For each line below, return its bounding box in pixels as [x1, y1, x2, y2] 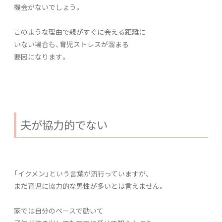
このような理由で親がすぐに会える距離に [14, 26, 146, 37]
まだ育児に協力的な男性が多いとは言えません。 [14, 180, 165, 191]
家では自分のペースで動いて [14, 205, 104, 216]
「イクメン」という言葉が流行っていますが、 [14, 168, 150, 178]
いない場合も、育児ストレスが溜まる [14, 39, 129, 49]
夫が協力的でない [20, 116, 108, 133]
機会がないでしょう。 [14, 1, 82, 12]
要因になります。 [14, 51, 68, 61]
